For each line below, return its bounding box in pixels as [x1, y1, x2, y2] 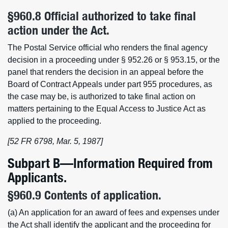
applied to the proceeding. [8, 117, 101, 125]
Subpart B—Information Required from [8, 155, 213, 171]
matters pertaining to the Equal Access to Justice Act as [8, 104, 206, 113]
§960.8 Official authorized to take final [8, 9, 196, 23]
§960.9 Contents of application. [8, 188, 161, 203]
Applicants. [8, 169, 67, 185]
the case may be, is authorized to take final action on [8, 92, 195, 101]
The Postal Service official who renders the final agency [8, 43, 208, 52]
